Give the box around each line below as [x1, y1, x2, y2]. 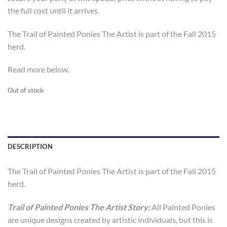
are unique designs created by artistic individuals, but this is [8, 214, 213, 224]
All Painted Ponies [152, 202, 215, 212]
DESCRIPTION [8, 142, 53, 151]
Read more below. [8, 64, 69, 74]
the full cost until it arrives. [8, 5, 99, 15]
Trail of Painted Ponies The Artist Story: [8, 202, 152, 212]
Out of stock [8, 86, 44, 95]
